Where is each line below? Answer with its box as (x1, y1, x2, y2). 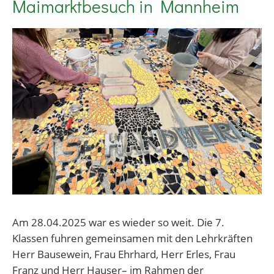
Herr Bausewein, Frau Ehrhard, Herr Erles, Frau (12, 246, 235, 262)
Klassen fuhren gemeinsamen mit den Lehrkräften (12, 231, 253, 246)
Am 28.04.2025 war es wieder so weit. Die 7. (12, 215, 224, 230)
